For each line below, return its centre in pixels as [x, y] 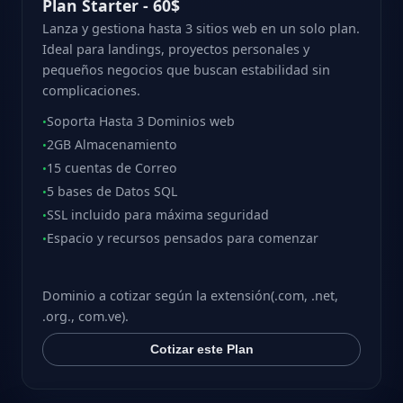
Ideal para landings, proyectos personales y [176, 49]
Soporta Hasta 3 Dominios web [141, 121]
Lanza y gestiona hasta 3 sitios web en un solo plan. [201, 28]
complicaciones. [92, 90]
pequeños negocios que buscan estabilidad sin [187, 69]
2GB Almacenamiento [112, 145]
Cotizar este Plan [201, 349]
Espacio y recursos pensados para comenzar [183, 238]
